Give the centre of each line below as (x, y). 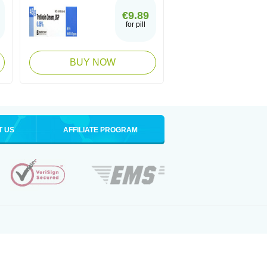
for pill (136, 24)
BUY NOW (93, 62)
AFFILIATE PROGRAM (100, 130)
